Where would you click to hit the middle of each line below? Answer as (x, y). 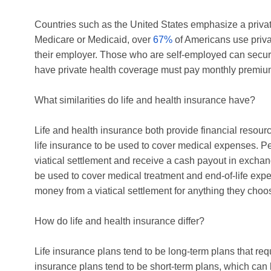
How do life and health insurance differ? (119, 221)
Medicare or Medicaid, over (94, 40)
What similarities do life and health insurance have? (145, 100)
